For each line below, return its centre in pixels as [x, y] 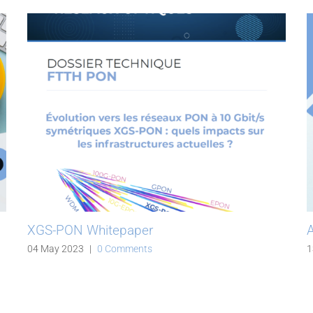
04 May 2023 [56, 249]
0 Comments [125, 249]
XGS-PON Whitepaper [90, 230]
